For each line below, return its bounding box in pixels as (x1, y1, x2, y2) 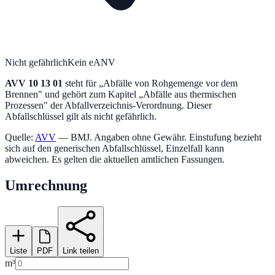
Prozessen (5, 99, 44, 110)
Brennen (5, 88, 38, 99)
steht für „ (63, 77, 103, 88)
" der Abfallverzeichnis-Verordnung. (44, 99, 184, 110)
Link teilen (63, 246, 99, 255)
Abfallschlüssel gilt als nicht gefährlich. (5, 110, 157, 122)
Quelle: (5, 131, 33, 142)
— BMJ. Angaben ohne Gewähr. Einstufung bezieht (58, 131, 261, 142)
